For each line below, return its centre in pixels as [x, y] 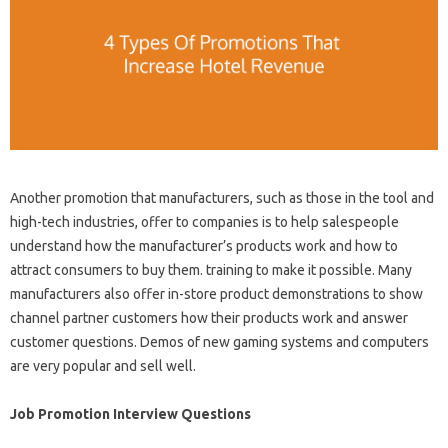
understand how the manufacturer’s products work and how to [204, 246]
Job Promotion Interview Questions [130, 414]
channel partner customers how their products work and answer [209, 318]
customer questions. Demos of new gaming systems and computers [219, 342]
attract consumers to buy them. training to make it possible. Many [211, 270]
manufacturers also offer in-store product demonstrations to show [216, 294]
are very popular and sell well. [103, 366]
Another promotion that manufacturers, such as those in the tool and [222, 198]
